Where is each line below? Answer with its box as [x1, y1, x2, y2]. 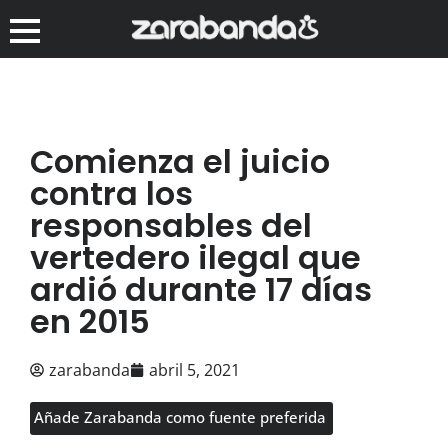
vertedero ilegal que [30, 234, 361, 280]
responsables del [30, 202, 312, 248]
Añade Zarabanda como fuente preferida [34, 406, 326, 427]
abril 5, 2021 [149, 358, 240, 381]
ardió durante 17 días [30, 266, 372, 312]
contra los [30, 170, 193, 216]
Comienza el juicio [30, 138, 330, 184]
